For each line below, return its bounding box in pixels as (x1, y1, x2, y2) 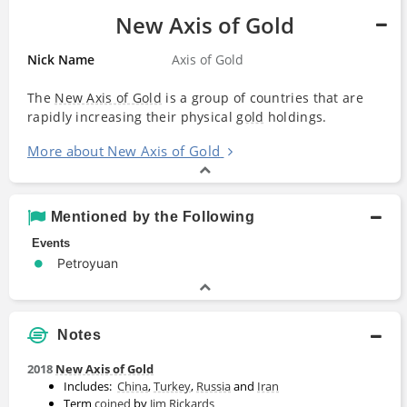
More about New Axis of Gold (27, 141, 221, 160)
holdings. (263, 107, 327, 125)
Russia (196, 378, 231, 395)
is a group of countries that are (162, 88, 363, 106)
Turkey (154, 378, 191, 395)
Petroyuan (57, 254, 118, 271)
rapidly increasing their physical (27, 107, 237, 125)
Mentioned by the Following (50, 208, 255, 224)
